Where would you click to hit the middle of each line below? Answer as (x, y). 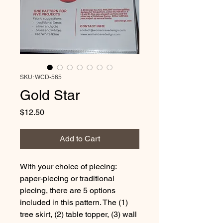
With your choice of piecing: (69, 166)
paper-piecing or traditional (68, 178)
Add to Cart (80, 138)
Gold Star (50, 95)
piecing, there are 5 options (69, 190)
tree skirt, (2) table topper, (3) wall (79, 214)
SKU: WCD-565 (41, 77)
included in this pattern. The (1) (75, 202)
